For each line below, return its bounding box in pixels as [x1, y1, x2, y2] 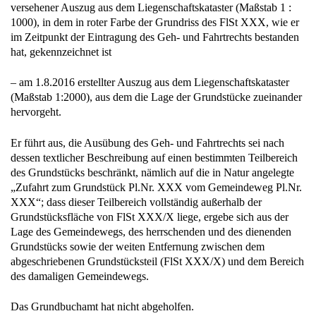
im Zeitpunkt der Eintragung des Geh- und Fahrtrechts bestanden [11, 30, 299, 43]
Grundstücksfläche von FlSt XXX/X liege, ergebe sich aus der [11, 210, 288, 223]
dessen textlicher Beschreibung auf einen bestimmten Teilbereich [11, 151, 298, 164]
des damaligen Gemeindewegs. [11, 269, 149, 282]
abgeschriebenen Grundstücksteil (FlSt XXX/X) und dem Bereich [11, 255, 304, 267]
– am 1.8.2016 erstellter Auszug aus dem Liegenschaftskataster [11, 76, 289, 89]
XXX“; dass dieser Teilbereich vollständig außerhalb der [11, 195, 262, 208]
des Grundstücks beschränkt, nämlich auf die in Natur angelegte [11, 166, 294, 178]
